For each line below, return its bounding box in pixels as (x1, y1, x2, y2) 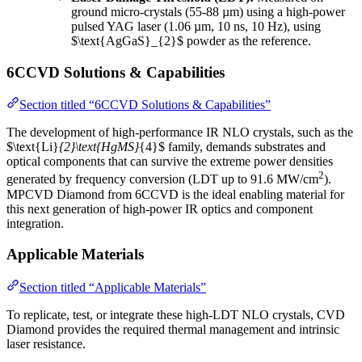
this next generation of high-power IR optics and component (6, 201, 313, 216)
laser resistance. (6, 337, 86, 351)
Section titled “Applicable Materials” (19, 280, 206, 295)
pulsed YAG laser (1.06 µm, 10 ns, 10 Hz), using (71, 19, 321, 33)
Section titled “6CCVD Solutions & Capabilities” (19, 98, 271, 112)
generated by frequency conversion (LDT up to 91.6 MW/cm (6, 172, 318, 187)
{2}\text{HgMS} (59, 140, 139, 154)
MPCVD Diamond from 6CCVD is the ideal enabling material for (6, 187, 344, 201)
